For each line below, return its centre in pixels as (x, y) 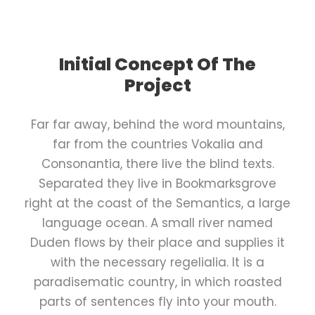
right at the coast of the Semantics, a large (157, 203)
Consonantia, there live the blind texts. (157, 163)
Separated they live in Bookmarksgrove (157, 183)
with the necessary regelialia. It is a (157, 262)
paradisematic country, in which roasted (157, 282)
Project (157, 85)
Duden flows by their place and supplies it (157, 242)
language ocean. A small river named (157, 223)
